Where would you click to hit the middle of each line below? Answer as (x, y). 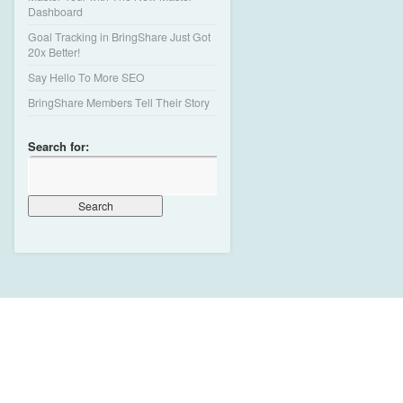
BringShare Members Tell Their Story (119, 102)
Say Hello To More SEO (86, 77)
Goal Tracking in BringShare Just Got (119, 36)
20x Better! (54, 52)
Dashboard (55, 11)
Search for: (58, 147)
